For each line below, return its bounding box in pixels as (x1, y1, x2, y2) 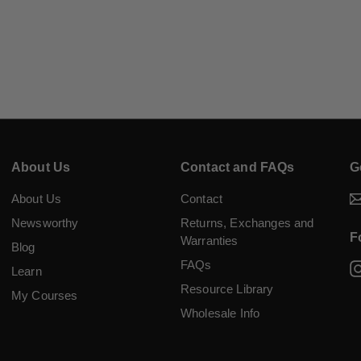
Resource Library (180, 281, 274, 296)
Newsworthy (11, 215, 79, 230)
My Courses (11, 288, 78, 302)
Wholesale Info (180, 305, 260, 320)
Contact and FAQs (180, 160, 295, 174)
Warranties (180, 233, 239, 247)
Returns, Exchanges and (180, 215, 314, 230)
